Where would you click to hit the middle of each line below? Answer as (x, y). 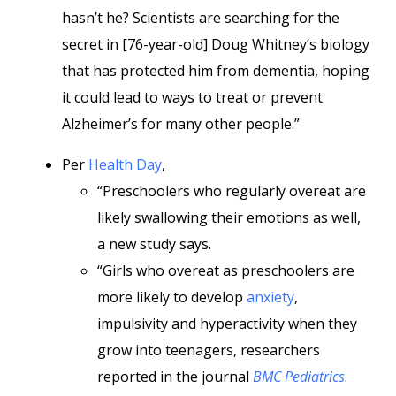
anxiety (270, 297)
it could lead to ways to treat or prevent (192, 97)
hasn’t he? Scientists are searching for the (201, 18)
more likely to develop (172, 297)
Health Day (125, 164)
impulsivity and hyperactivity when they (227, 324)
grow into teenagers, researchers (209, 350)
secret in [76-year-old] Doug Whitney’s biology (216, 44)
